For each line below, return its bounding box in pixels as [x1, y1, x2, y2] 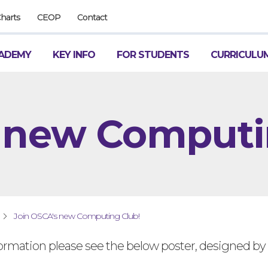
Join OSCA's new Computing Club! [14, 211, 140, 221]
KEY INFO [53, 49, 96, 60]
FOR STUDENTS [117, 49, 190, 60]
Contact [77, 12, 108, 23]
